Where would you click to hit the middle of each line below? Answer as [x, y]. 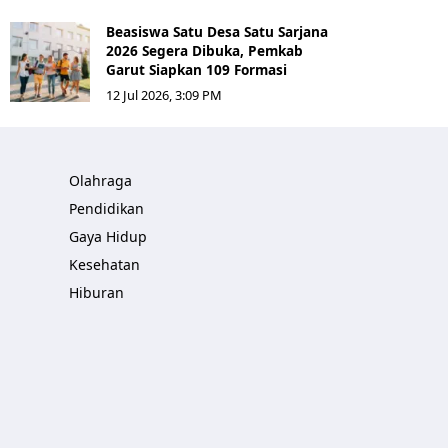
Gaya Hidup [108, 236]
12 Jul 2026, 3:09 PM [164, 95]
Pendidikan [106, 208]
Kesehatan [104, 264]
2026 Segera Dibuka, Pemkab [204, 50]
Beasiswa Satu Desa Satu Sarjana [217, 31]
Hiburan [96, 292]
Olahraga [100, 180]
